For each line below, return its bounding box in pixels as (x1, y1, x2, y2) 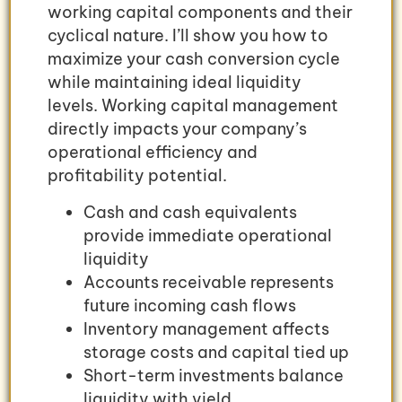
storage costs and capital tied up (83, 341, 349, 363)
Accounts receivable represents (83, 271, 334, 293)
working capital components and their (48, 2, 353, 23)
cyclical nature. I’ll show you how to (48, 25, 328, 47)
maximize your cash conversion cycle (48, 48, 340, 70)
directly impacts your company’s (48, 118, 307, 140)
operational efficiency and (48, 142, 258, 163)
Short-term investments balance (83, 364, 344, 386)
